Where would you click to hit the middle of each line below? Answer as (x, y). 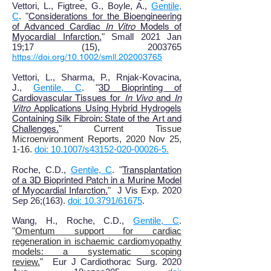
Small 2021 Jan (146, 37)
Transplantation (152, 170)
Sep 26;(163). (40, 201)
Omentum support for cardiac (98, 231)
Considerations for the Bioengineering (105, 16)
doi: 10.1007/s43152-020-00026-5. (102, 149)
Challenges (34, 129)
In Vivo (138, 98)
